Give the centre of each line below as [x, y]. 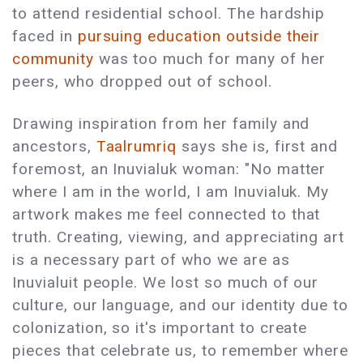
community [53, 58]
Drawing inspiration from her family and [161, 123]
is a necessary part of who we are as [151, 259]
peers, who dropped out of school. [145, 81]
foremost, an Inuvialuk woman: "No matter [169, 169]
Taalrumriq [137, 146]
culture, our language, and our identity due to [181, 305]
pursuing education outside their [199, 36]
